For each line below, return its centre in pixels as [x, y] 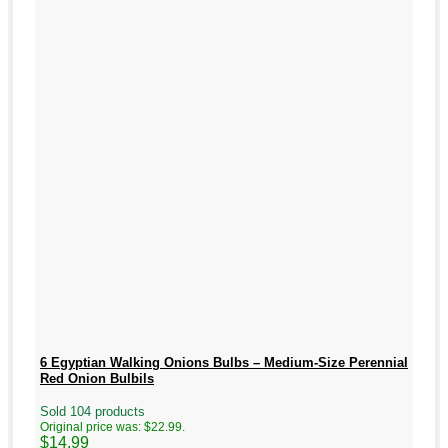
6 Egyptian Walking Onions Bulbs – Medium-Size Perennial [224, 363]
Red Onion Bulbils [97, 379]
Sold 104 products [92, 411]
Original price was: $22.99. [112, 426]
